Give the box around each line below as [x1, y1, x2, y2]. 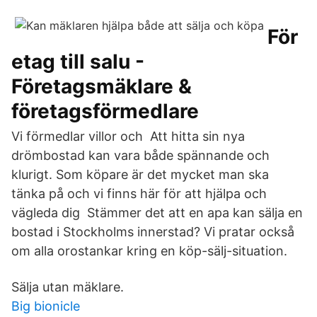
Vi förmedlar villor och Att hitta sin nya [11, 129, 245, 144]
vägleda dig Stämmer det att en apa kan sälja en [11, 205, 303, 220]
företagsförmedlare [11, 99, 199, 123]
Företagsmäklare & [11, 74, 192, 98]
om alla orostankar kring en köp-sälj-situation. [11, 243, 287, 258]
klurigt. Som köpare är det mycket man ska [11, 167, 269, 182]
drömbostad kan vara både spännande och [11, 148, 270, 163]
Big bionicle [11, 299, 80, 313]
